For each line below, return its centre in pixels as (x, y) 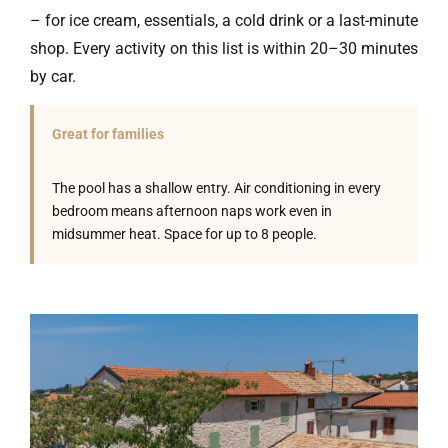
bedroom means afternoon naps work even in (192, 211)
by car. (53, 76)
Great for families (108, 134)
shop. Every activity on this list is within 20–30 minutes (224, 48)
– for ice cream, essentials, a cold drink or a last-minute (224, 20)
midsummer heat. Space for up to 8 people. (184, 234)
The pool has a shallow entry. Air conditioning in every (216, 188)
